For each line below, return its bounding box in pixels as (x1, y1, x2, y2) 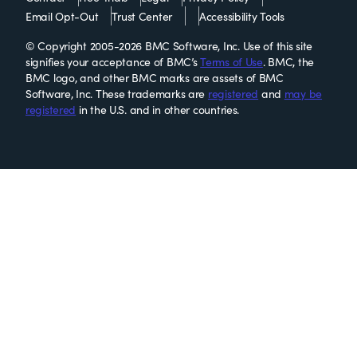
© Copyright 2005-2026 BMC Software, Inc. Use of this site (25, 38, 313, 53)
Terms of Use (200, 54, 263, 69)
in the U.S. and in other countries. (76, 102, 240, 117)
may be (284, 86, 323, 101)
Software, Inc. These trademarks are (25, 86, 208, 101)
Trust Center (112, 9, 173, 24)
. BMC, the (262, 54, 315, 69)
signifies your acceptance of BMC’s (25, 54, 201, 69)
